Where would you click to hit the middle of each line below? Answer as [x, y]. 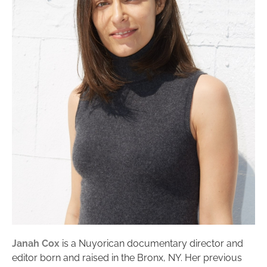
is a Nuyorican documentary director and [151, 244]
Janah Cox [36, 244]
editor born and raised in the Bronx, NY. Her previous [127, 258]
